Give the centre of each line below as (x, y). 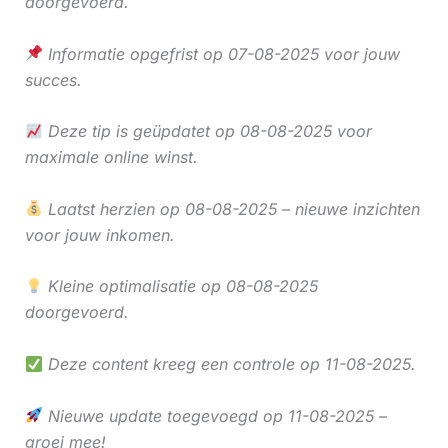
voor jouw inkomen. (99, 234)
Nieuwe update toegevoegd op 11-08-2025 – (214, 415)
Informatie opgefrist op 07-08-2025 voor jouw (221, 53)
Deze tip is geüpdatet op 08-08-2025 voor (207, 131)
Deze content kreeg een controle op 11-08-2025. (229, 363)
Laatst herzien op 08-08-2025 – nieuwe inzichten (231, 208)
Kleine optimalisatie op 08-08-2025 (180, 286)
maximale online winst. (111, 157)
